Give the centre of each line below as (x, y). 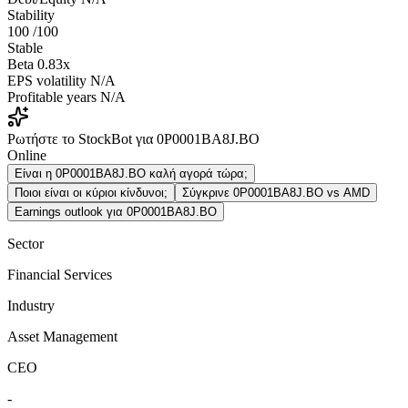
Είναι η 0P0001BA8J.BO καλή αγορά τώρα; (131, 173)
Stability (31, 15)
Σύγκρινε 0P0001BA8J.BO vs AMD (276, 192)
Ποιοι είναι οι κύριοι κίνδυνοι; (91, 192)
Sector (25, 243)
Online (27, 155)
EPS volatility (47, 80)
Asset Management (62, 336)
